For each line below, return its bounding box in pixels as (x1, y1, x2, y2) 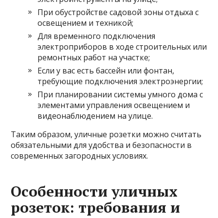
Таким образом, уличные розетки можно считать (11, 128, 202, 140)
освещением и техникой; (37, 17, 134, 28)
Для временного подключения (37, 30, 156, 41)
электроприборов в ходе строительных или (37, 41, 207, 52)
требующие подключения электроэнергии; (37, 75, 203, 87)
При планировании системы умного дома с (37, 89, 203, 100)
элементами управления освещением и (37, 99, 190, 110)
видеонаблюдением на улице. (37, 110, 153, 121)
